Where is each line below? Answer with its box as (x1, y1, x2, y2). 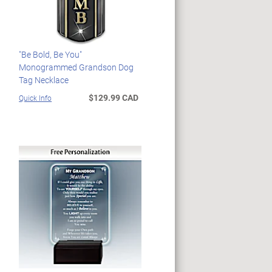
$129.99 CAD (88, 91, 138, 103)
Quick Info (19, 92, 52, 103)
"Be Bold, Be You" (19, 48, 83, 60)
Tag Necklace (19, 73, 69, 86)
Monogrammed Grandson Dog (19, 61, 134, 73)
